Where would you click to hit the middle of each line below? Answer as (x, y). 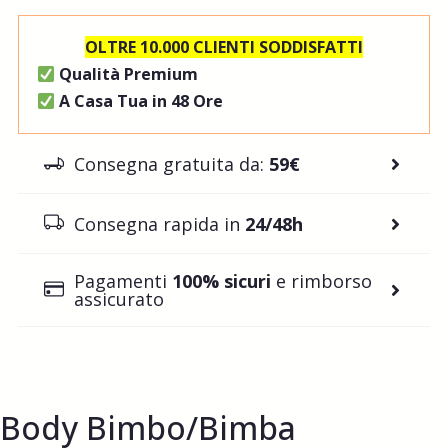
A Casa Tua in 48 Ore (141, 101)
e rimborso (321, 281)
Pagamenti (123, 281)
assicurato (119, 299)
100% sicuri (221, 281)
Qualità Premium (129, 74)
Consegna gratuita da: (171, 163)
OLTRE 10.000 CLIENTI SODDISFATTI (224, 47)
